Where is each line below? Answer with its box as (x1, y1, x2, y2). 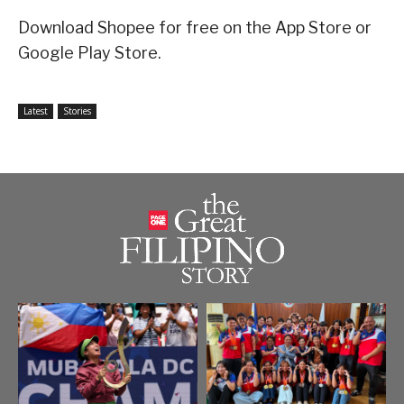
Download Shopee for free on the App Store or (18, 18, 372, 38)
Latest (23, 105, 48, 118)
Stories (63, 105, 91, 118)
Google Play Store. (18, 43, 161, 63)
